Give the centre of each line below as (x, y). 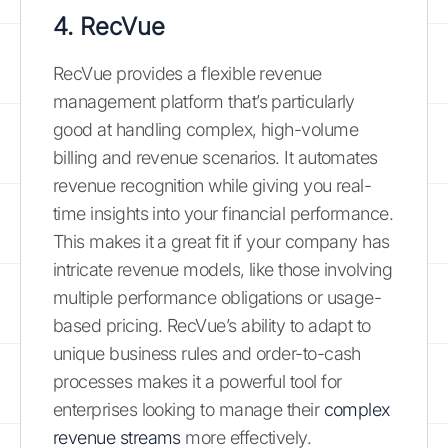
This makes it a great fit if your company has (221, 241)
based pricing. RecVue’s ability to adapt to (212, 325)
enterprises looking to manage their (188, 409)
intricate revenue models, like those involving (223, 269)
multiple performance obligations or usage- (217, 297)
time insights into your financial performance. (223, 213)
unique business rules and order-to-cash (207, 353)
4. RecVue (109, 26)
